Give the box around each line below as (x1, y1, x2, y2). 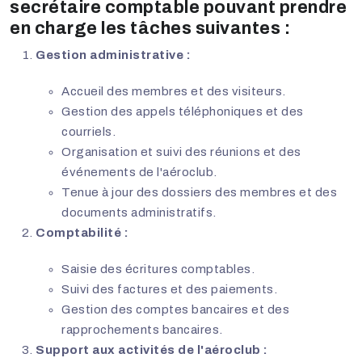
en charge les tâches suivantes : (10, 19, 290, 39)
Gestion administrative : (36, 48, 191, 62)
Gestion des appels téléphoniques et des (61, 105, 304, 119)
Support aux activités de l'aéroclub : (36, 343, 268, 357)
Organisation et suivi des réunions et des (61, 145, 301, 159)
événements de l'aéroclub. (61, 166, 217, 179)
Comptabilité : (36, 226, 128, 240)
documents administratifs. (61, 206, 217, 220)
